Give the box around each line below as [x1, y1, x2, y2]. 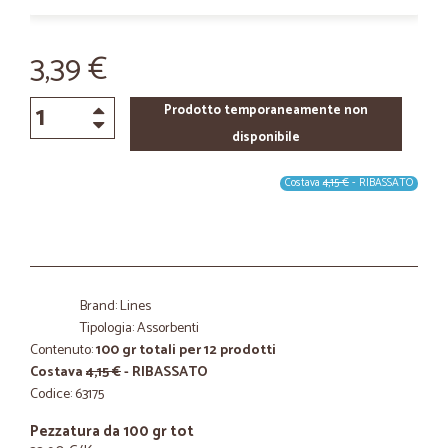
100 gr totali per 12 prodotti [96, 339, 276, 362]
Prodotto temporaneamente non [163, 100, 368, 121]
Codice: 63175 [30, 383, 104, 406]
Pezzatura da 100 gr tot [30, 419, 194, 444]
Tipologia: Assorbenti [80, 317, 199, 340]
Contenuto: [30, 339, 96, 362]
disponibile [231, 127, 300, 148]
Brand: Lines [80, 295, 151, 318]
